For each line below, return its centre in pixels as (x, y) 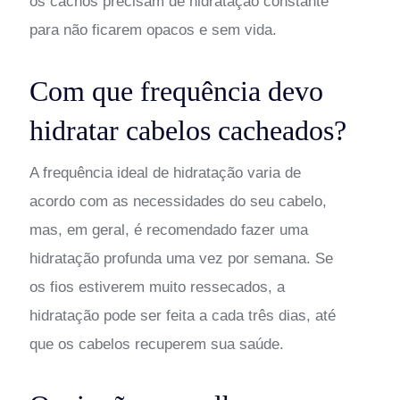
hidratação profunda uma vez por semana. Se (181, 258)
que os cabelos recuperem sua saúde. (156, 344)
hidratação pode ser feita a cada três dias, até (182, 315)
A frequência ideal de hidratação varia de (165, 172)
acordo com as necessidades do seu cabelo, (178, 201)
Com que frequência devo (176, 91)
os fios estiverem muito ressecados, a (157, 287)
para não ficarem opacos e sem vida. (153, 29)
